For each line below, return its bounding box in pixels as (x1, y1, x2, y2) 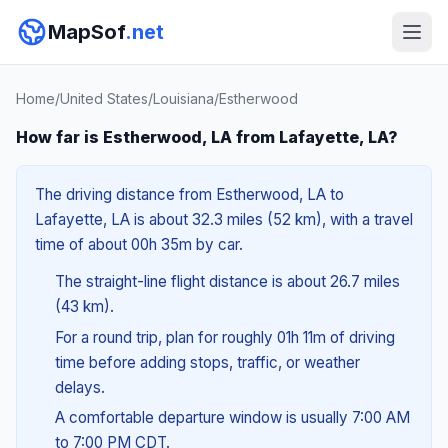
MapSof (48, 20, 125, 44)
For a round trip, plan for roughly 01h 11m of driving (54, 327, 395, 347)
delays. (54, 377, 105, 397)
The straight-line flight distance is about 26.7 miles (54, 272, 400, 291)
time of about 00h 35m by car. (35, 235, 243, 254)
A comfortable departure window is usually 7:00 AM (54, 408, 410, 428)
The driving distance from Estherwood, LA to (35, 185, 344, 204)
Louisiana (153, 90, 214, 107)
